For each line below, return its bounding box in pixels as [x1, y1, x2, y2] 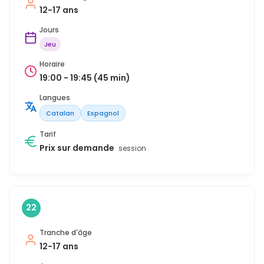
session [118, 143, 146, 153]
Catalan [46, 108, 74, 118]
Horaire [39, 58, 65, 69]
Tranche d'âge [39, 227, 92, 237]
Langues [39, 92, 70, 103]
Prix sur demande [39, 141, 116, 154]
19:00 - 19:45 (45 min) [39, 71, 130, 84]
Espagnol [87, 108, 119, 118]
